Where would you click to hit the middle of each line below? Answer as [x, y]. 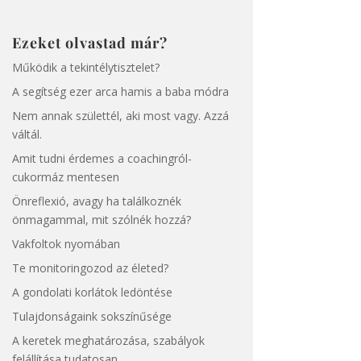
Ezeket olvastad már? [89, 43]
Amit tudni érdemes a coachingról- [102, 159]
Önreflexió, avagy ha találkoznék [96, 201]
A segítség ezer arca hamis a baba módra [120, 92]
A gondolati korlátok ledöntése [92, 293]
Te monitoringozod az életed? [90, 268]
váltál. [27, 135]
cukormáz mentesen [65, 177]
